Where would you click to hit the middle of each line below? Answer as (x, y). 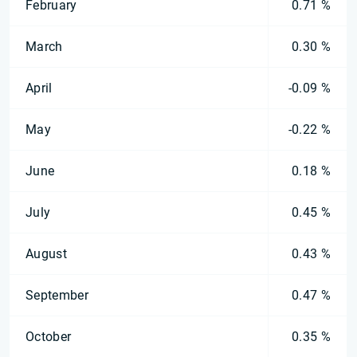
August (46, 254)
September (57, 295)
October (49, 337)
